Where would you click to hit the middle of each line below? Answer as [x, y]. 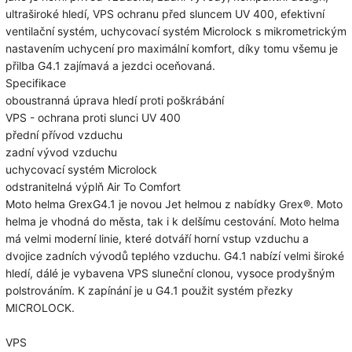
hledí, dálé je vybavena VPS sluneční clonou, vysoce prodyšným [170, 273]
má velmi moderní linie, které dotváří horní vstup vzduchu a [157, 238]
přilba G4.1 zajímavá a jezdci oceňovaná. [110, 65]
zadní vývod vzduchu [61, 152]
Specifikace [36, 82]
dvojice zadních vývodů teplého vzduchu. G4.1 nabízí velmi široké [175, 255]
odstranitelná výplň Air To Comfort [93, 186]
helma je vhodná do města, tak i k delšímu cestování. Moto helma [172, 221]
